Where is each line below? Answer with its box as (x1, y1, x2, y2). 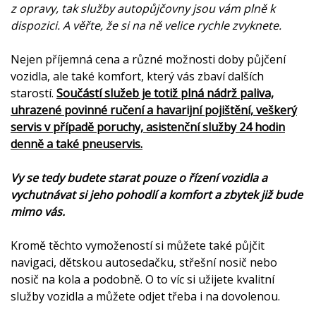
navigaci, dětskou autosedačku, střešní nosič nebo (11, 255, 277, 270)
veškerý (253, 102, 297, 118)
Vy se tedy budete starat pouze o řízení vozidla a (11, 170, 267, 186)
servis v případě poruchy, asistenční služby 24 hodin (11, 119, 285, 135)
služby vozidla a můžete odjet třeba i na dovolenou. (11, 288, 280, 304)
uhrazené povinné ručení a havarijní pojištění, (11, 102, 253, 118)
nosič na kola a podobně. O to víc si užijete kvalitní (11, 272, 274, 287)
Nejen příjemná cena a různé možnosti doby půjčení (11, 51, 286, 67)
